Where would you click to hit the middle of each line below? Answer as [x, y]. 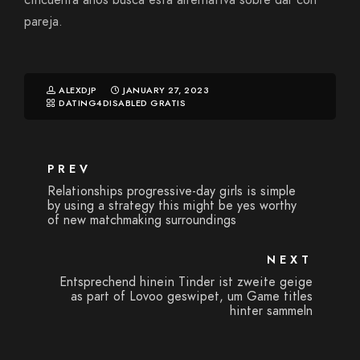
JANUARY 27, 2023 [166, 90]
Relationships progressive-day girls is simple [172, 191]
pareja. [43, 22]
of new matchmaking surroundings [142, 220]
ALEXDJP [79, 90]
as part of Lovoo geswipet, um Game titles [191, 297]
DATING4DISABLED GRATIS [122, 103]
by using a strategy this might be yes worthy [172, 206]
